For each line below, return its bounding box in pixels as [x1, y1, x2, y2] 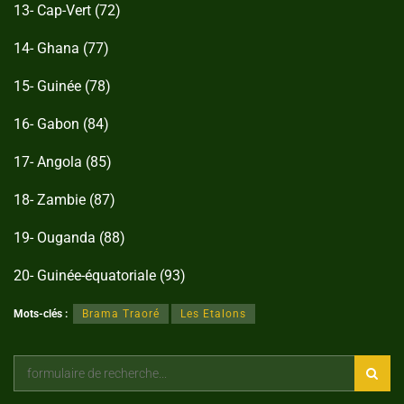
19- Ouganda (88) [14, 229, 125, 247]
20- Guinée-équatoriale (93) [14, 267, 186, 285]
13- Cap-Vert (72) [14, 2, 121, 20]
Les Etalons [180, 308, 246, 321]
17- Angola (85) [14, 153, 112, 171]
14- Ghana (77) [14, 40, 109, 58]
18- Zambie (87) [14, 191, 115, 209]
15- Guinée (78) [14, 78, 111, 96]
